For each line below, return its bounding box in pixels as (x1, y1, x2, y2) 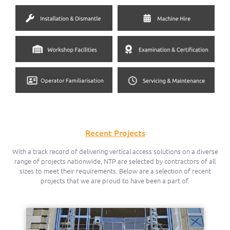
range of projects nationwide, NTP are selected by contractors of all (14, 156, 216, 166)
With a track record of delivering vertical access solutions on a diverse (12, 146, 218, 156)
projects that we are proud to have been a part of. (41, 175, 189, 185)
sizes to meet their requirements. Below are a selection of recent (19, 165, 211, 176)
